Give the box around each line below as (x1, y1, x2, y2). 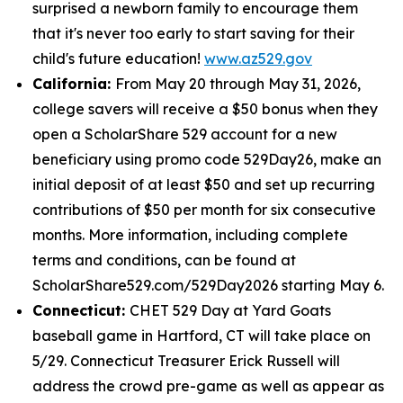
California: (32, 75, 115, 93)
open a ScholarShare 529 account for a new (32, 125, 337, 143)
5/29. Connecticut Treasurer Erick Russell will (32, 352, 340, 370)
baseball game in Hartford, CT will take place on (32, 327, 371, 345)
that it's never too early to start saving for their (32, 24, 354, 42)
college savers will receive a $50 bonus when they (32, 100, 378, 118)
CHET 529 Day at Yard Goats (130, 301, 331, 319)
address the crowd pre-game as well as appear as (32, 377, 384, 395)
